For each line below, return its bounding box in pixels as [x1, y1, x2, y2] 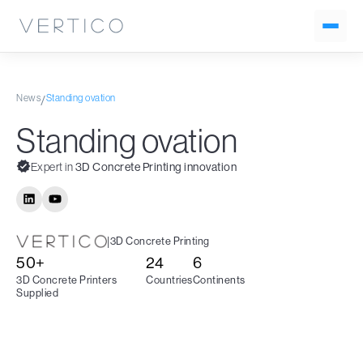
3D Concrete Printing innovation [75, 160, 237, 173]
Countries [146, 273, 193, 286]
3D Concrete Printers [16, 273, 117, 286]
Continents [192, 273, 246, 286]
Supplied [16, 286, 58, 299]
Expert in [30, 160, 75, 173]
